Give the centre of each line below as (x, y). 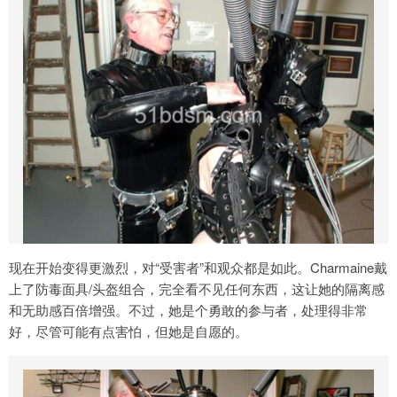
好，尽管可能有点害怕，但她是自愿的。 (128, 331)
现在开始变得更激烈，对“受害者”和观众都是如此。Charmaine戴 (198, 268)
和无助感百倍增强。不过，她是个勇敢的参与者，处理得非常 (188, 310)
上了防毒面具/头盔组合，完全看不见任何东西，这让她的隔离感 (197, 289)
